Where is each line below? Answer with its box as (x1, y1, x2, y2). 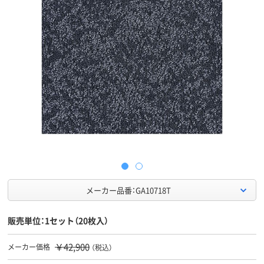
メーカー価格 (8, 242, 50, 252)
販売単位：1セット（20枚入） (8, 214, 108, 227)
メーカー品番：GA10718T (85, 184, 171, 196)
